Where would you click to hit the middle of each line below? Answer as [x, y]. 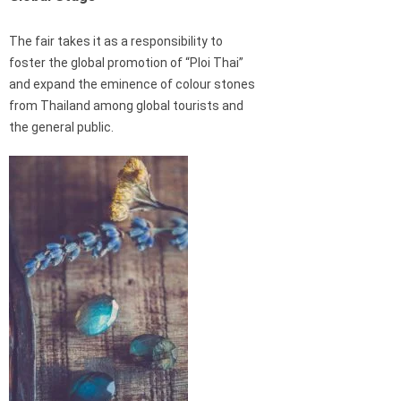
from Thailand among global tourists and [126, 106]
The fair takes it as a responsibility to [116, 42]
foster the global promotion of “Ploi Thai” [126, 63]
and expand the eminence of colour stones [132, 85]
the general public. [61, 128]
